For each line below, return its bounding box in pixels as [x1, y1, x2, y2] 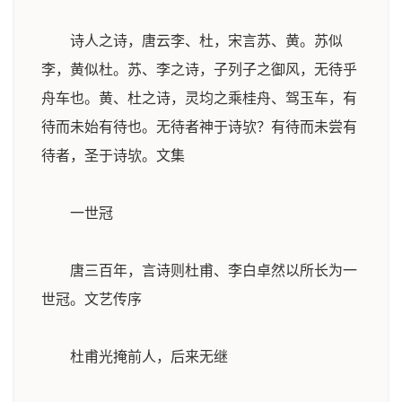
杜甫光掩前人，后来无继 [70, 349, 228, 364]
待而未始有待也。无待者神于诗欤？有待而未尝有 [41, 119, 357, 135]
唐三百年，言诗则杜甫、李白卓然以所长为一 [41, 263, 357, 278]
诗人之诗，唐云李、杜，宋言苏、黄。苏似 [41, 33, 343, 48]
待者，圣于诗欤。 [41, 148, 156, 163]
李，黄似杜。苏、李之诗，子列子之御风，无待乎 [41, 62, 357, 77]
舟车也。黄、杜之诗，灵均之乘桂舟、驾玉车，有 [41, 91, 357, 106]
